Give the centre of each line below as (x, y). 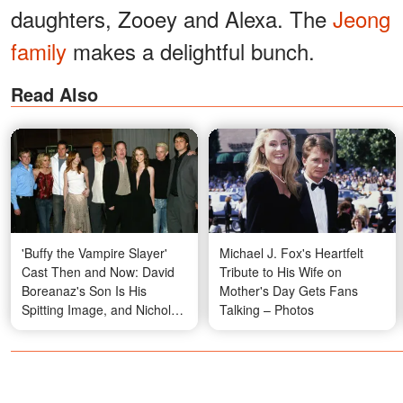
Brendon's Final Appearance (103, 328)
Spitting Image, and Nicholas (103, 309)
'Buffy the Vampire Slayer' (94, 252)
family (39, 51)
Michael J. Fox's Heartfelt (291, 252)
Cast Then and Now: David (98, 271)
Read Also (54, 94)
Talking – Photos (267, 309)
